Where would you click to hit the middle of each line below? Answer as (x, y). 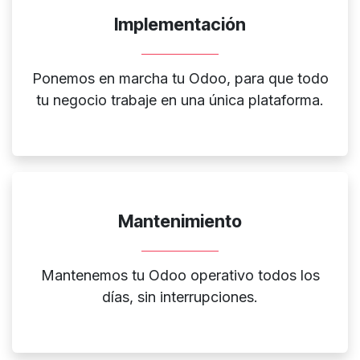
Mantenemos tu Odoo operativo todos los (180, 276)
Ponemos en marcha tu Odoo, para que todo (180, 79)
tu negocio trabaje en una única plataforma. (180, 100)
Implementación (180, 25)
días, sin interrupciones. (180, 297)
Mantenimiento (180, 221)
